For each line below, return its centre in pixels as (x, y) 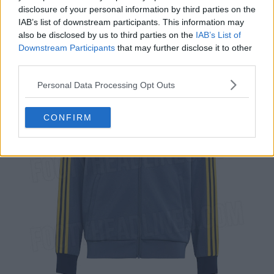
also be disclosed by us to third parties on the (107, 35)
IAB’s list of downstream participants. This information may (131, 22)
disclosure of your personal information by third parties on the (137, 9)
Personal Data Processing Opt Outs (106, 85)
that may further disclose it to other (183, 48)
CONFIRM (68, 117)
